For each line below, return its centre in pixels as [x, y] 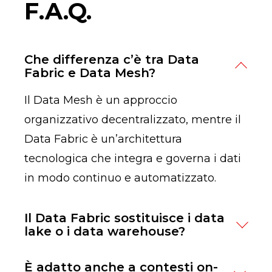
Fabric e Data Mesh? [90, 73]
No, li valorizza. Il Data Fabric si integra [129, 258]
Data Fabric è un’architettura [103, 139]
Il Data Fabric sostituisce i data [124, 218]
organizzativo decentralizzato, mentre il [133, 119]
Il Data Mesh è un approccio [101, 100]
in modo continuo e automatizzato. [120, 178]
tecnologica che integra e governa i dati [133, 158]
